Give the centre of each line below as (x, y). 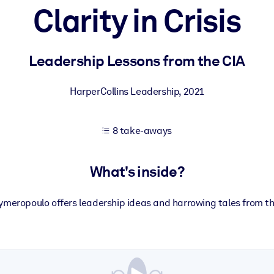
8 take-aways (142, 131)
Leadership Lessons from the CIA (137, 61)
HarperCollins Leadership (124, 91)
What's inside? (137, 172)
